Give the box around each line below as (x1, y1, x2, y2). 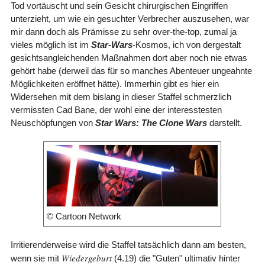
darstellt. (206, 117, 242, 128)
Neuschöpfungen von (10, 117, 95, 128)
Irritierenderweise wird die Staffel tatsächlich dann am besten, (10, 239, 246, 250)
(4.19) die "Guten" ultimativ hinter (111, 253, 240, 263)
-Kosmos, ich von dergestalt (132, 39, 241, 50)
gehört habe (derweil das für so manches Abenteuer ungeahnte (10, 65, 252, 76)
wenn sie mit (10, 253, 62, 263)
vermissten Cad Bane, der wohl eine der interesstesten (10, 104, 222, 115)
